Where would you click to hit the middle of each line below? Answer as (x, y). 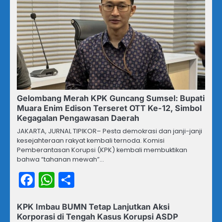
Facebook (72, 180)
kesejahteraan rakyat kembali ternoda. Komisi (91, 141)
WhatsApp (95, 180)
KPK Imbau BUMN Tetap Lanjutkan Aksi (93, 207)
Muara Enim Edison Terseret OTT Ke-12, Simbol (109, 108)
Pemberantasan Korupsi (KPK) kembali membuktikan (102, 150)
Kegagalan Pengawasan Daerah (78, 118)
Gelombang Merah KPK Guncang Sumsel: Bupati (111, 98)
